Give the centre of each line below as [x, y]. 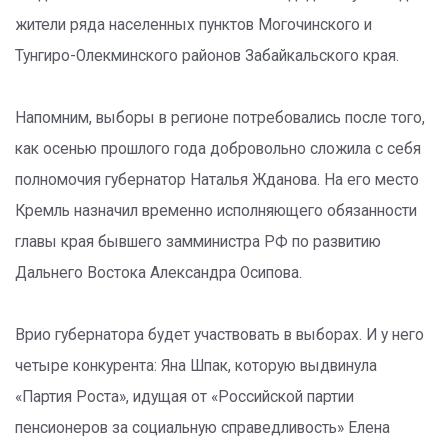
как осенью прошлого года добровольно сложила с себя [218, 149]
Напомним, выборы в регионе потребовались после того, [220, 118]
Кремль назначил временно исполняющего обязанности [216, 211]
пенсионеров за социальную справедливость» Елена [202, 428]
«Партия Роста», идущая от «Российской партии [184, 397]
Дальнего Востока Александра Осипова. [158, 273]
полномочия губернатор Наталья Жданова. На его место [217, 180]
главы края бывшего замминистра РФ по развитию [198, 242]
